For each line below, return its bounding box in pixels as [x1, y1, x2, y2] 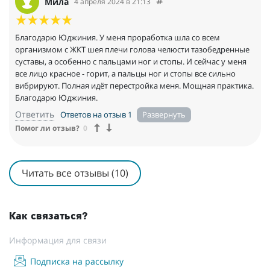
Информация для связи [9, 234, 107, 246]
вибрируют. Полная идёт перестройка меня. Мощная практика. [15, 80, 254, 91]
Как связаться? [9, 210, 88, 222]
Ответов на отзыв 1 [60, 108, 134, 120]
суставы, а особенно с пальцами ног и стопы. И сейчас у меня [15, 55, 246, 67]
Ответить [15, 108, 54, 120]
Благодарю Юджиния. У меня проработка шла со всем [15, 31, 220, 43]
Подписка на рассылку [30, 255, 124, 267]
